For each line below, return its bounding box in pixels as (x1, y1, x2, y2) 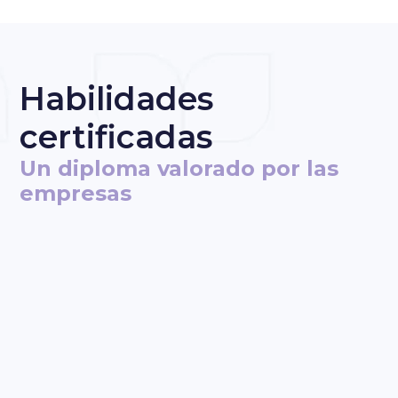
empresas (20, 179, 132, 206)
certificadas (20, 116, 213, 156)
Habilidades (20, 78, 214, 118)
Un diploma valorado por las (20, 155, 339, 181)
